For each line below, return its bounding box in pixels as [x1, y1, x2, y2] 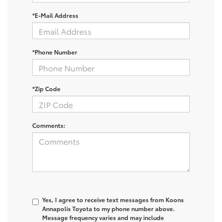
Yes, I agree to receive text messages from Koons [42, 195, 184, 204]
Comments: [32, 121, 65, 130]
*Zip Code [32, 84, 60, 93]
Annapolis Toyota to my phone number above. [42, 204, 175, 213]
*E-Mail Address [32, 11, 78, 20]
